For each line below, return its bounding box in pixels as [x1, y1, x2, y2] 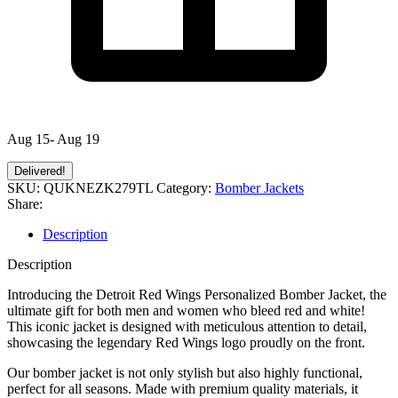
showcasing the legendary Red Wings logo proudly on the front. [7, 335, 365, 351]
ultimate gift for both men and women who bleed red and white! [7, 303, 365, 319]
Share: [7, 196, 43, 212]
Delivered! [14, 164, 66, 179]
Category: [156, 180, 211, 196]
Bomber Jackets [215, 180, 304, 196]
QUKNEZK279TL [44, 180, 156, 196]
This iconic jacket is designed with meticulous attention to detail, [7, 319, 367, 335]
